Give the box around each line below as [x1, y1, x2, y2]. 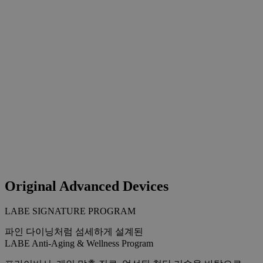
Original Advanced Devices [5, 178, 168, 194]
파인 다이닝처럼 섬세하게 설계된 [5, 226, 143, 237]
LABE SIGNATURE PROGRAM [5, 205, 136, 216]
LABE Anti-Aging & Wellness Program [5, 238, 153, 248]
